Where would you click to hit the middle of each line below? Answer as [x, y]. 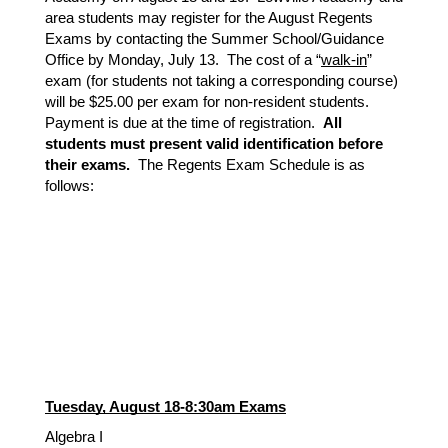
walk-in [344, 60]
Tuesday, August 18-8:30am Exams [165, 407]
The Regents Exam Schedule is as [247, 165]
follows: [69, 186]
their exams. [87, 165]
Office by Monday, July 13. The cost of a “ [183, 60]
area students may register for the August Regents [209, 18]
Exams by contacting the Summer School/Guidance [214, 39]
